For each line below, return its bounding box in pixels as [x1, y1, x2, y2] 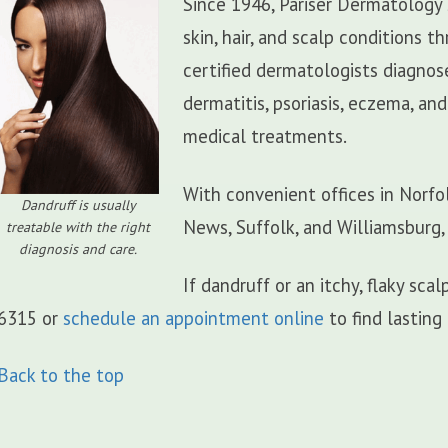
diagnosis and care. [19, 240, 138, 259]
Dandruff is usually [20, 196, 136, 215]
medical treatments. [183, 124, 348, 149]
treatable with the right [6, 218, 151, 237]
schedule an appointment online [63, 305, 325, 330]
